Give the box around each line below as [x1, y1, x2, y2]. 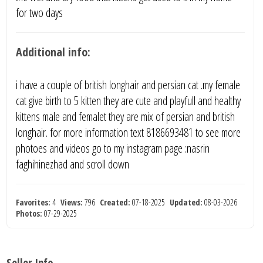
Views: [60, 196, 83, 208]
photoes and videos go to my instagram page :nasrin [16, 140, 210, 156]
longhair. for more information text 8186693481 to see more [16, 124, 241, 140]
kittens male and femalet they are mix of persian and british [16, 108, 235, 124]
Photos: [16, 207, 43, 219]
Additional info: [16, 43, 91, 60]
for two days [16, 4, 63, 21]
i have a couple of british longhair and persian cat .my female [16, 76, 241, 93]
